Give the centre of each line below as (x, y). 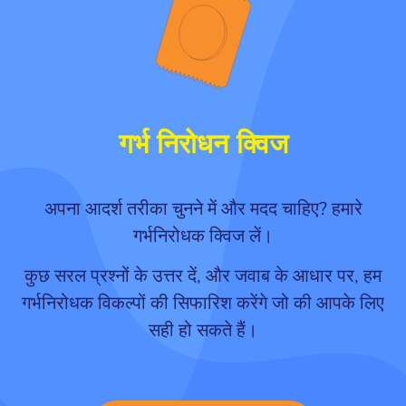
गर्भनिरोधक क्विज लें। (203, 237)
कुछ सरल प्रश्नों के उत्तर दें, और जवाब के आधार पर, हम (203, 276)
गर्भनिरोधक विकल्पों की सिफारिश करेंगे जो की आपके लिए (203, 304)
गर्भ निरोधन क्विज (203, 146)
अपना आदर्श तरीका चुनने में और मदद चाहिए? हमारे (203, 209)
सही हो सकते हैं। (203, 331)
